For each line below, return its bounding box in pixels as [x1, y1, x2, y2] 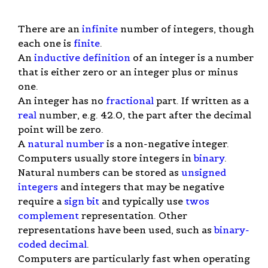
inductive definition [34, 51, 130, 63]
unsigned [181, 166, 226, 178]
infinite [82, 22, 118, 35]
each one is [18, 36, 74, 49]
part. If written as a [154, 94, 249, 106]
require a [18, 194, 64, 207]
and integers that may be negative [58, 180, 224, 193]
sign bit [64, 194, 99, 207]
